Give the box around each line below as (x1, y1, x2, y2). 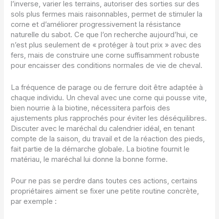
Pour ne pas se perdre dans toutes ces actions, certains (11, 176, 198, 185)
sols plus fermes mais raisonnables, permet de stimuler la (11, 10, 203, 19)
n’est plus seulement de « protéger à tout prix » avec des (11, 41, 202, 50)
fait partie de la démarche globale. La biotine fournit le (11, 144, 190, 153)
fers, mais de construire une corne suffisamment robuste (11, 51, 200, 60)
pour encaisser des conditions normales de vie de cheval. (11, 61, 203, 70)
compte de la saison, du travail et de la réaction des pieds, (11, 134, 205, 143)
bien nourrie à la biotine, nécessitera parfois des (11, 103, 171, 112)
